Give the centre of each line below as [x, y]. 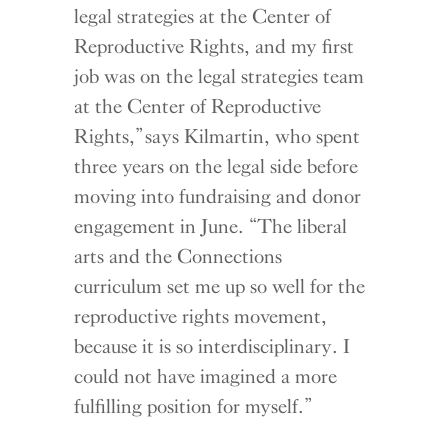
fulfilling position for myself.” [192, 406]
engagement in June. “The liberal [211, 226]
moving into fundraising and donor [218, 196]
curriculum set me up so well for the [220, 286]
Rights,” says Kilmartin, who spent [217, 136]
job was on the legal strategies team [219, 76]
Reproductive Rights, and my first [214, 46]
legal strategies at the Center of [203, 16]
